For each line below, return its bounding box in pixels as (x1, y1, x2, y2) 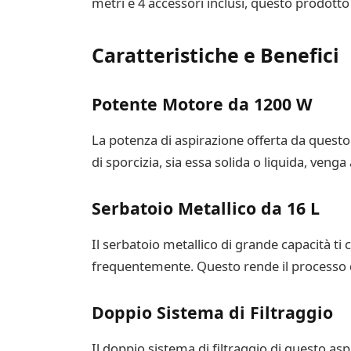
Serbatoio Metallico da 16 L (91, 197, 320, 220)
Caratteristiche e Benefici (91, 41, 339, 68)
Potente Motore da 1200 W (91, 92, 313, 116)
